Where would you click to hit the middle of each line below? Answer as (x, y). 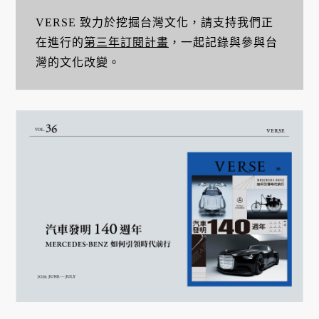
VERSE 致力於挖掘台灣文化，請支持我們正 (154, 23)
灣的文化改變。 (78, 63)
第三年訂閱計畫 (126, 43)
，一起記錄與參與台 (223, 43)
